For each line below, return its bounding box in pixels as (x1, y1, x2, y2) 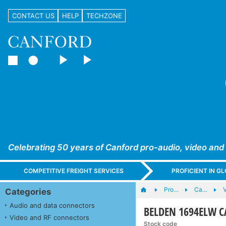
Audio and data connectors (10, 201, 95, 209)
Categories (5, 186, 51, 197)
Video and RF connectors (10, 213, 89, 221)
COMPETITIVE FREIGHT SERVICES (24, 167, 124, 175)
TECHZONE (86, 11, 122, 20)
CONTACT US (12, 11, 54, 20)
